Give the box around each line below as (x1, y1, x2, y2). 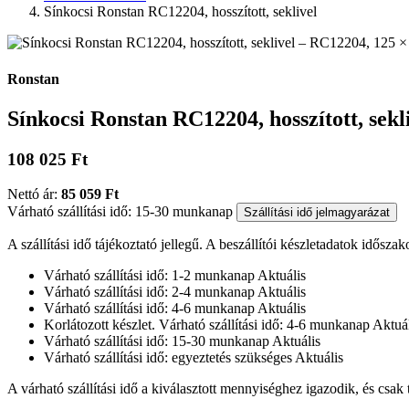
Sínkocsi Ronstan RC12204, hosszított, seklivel (44, 4, 317, 20)
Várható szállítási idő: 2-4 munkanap (44, 284, 255, 300)
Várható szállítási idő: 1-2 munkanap (44, 267, 255, 284)
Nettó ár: (7, 186, 61, 203)
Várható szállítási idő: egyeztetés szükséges (44, 350, 292, 366)
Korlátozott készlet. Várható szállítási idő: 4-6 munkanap (44, 317, 370, 333)
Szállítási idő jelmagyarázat (244, 205, 390, 220)
